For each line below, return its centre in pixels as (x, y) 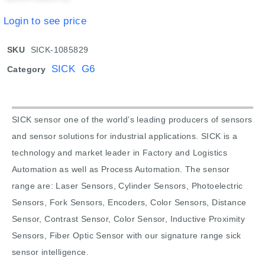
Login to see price (45, 21)
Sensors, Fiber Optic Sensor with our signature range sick (127, 236)
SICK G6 (73, 69)
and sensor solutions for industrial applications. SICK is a (125, 136)
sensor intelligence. (51, 252)
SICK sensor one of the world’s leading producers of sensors (132, 120)
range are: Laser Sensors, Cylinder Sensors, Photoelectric (127, 186)
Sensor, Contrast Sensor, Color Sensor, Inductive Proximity (129, 219)
